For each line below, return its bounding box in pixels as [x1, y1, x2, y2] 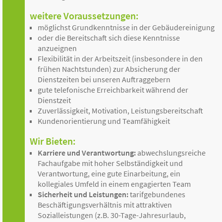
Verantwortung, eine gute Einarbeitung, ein [38, 168, 180, 178]
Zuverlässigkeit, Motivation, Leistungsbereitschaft [38, 106, 203, 115]
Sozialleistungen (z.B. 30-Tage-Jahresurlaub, [38, 210, 186, 220]
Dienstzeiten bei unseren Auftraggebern [38, 74, 170, 84]
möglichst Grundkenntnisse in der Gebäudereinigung [38, 22, 215, 32]
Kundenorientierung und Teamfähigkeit [38, 116, 170, 126]
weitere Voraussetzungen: [30, 9, 139, 22]
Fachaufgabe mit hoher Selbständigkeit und [38, 158, 183, 168]
